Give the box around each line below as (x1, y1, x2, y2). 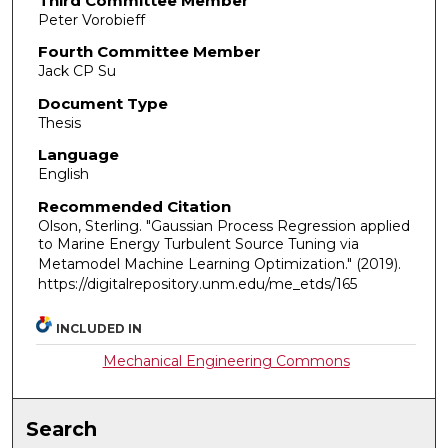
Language (37, 145, 119, 165)
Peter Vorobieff (37, 10, 145, 29)
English (37, 165, 89, 184)
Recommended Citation (37, 197, 231, 217)
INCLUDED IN (56, 320, 143, 336)
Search (26, 416, 98, 441)
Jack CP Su (37, 62, 116, 81)
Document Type (37, 93, 168, 113)
